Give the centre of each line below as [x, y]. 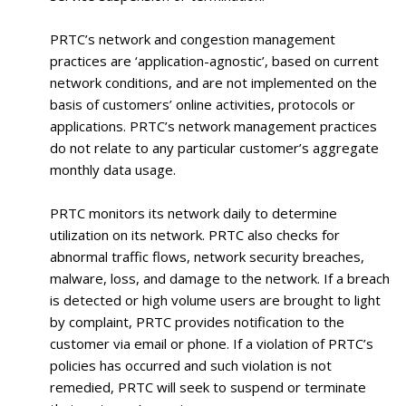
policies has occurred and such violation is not [191, 365]
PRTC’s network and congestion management [193, 39]
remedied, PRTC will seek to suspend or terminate [208, 387]
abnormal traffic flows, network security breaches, [207, 256]
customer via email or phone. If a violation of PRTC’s [212, 343]
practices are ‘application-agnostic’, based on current [214, 60]
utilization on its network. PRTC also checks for [195, 234]
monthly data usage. [113, 169]
